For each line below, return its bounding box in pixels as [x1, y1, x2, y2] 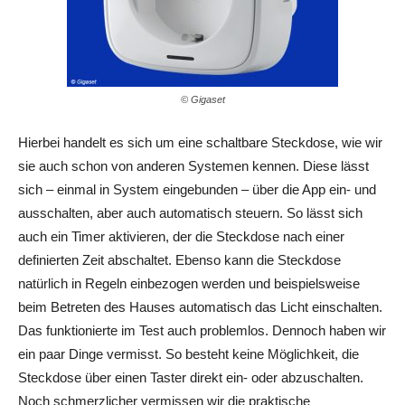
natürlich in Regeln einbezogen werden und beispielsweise [18, 276, 360, 292]
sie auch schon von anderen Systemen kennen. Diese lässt [18, 158, 369, 174]
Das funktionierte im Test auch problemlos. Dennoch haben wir [18, 323, 386, 339]
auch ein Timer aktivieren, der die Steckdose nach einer [18, 229, 344, 245]
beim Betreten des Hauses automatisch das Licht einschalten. [18, 299, 382, 316]
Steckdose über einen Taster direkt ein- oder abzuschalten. [18, 370, 363, 386]
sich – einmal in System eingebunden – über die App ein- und [18, 182, 376, 198]
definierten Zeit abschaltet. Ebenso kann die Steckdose [18, 252, 341, 268]
